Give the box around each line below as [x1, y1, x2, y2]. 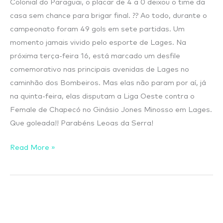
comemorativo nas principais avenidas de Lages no [10, 65, 189, 73]
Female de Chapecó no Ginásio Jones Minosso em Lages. [10, 106, 212, 113]
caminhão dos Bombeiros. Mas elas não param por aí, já [10, 79, 206, 87]
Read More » [10, 143, 55, 151]
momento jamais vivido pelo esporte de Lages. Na [10, 38, 186, 46]
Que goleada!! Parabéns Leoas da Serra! [10, 119, 157, 127]
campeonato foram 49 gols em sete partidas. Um [10, 25, 185, 33]
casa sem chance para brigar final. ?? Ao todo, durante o [10, 11, 207, 19]
